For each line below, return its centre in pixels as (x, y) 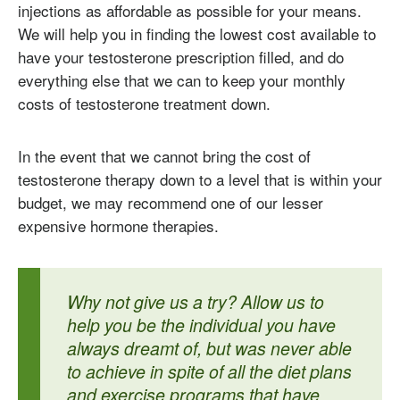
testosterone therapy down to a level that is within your (200, 179)
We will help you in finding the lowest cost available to (197, 33)
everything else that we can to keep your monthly (182, 79)
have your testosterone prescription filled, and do (181, 56)
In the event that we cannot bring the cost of (164, 156)
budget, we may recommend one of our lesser (171, 203)
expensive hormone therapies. (118, 226)
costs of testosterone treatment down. (144, 103)
